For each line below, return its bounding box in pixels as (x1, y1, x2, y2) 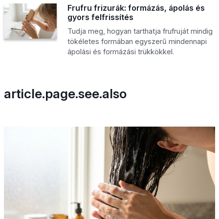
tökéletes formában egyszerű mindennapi (67, 37, 207, 45)
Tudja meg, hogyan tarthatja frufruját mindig (67, 26, 213, 35)
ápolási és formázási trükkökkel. (67, 47, 174, 56)
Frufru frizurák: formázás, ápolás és (67, 2, 205, 13)
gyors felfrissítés (67, 12, 133, 22)
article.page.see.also (4, 85, 127, 101)
